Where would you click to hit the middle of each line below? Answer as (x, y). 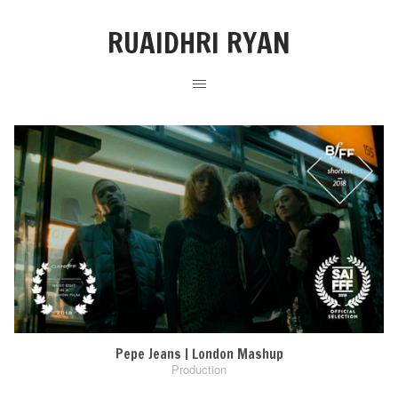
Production (199, 369)
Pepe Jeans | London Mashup (199, 354)
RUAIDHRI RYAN (199, 43)
